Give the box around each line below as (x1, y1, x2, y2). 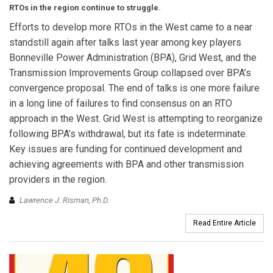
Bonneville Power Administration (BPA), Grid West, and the (9, 52, 257, 64)
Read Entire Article (193, 218, 256, 227)
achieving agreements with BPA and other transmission (9, 158, 244, 171)
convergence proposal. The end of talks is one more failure (9, 82, 260, 94)
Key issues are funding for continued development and (9, 143, 242, 155)
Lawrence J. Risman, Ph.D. (19, 195, 109, 205)
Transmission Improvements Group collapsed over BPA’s (9, 67, 251, 79)
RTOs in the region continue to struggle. (9, 3, 161, 13)
